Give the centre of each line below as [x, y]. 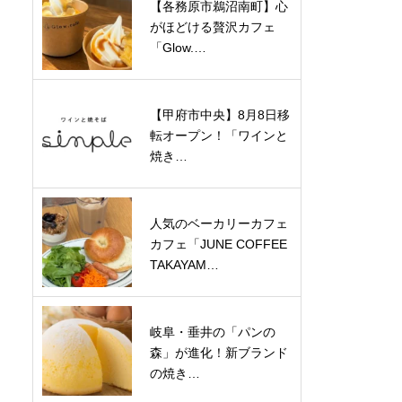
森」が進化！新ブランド [219, 353]
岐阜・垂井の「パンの [213, 332]
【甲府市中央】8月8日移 [220, 115]
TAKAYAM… [184, 265]
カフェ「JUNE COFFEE [218, 244]
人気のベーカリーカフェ [219, 223]
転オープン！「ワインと [219, 135]
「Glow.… [178, 48]
